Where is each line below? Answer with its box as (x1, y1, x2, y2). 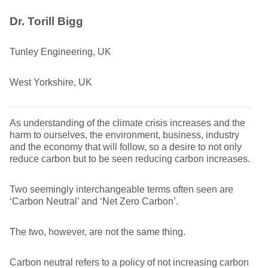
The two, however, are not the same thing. (10, 227, 185, 237)
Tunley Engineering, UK (10, 47, 111, 57)
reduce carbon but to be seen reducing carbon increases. (10, 154, 250, 164)
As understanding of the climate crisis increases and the (10, 118, 245, 128)
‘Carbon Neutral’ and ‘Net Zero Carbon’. (10, 196, 178, 206)
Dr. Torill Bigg (10, 15, 83, 28)
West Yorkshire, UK (10, 77, 92, 87)
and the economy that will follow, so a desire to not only (10, 142, 242, 152)
